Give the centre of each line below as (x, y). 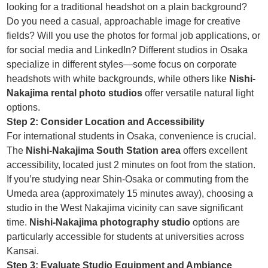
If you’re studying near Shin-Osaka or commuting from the (128, 179)
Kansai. (23, 251)
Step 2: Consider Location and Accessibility (106, 122)
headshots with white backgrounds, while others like (118, 79)
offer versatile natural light (198, 93)
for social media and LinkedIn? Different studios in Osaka (127, 50)
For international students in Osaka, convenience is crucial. (132, 136)
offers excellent (214, 151)
